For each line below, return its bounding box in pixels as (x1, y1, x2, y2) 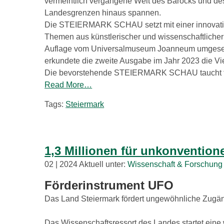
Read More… (44, 80, 92, 89)
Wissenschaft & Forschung (127, 160, 223, 169)
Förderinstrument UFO (44, 178, 174, 192)
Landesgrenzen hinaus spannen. (44, 8, 161, 17)
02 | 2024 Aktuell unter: (44, 160, 128, 169)
